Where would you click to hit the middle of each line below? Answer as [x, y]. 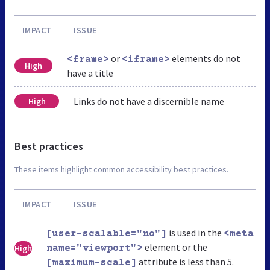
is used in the [195, 232]
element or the [175, 247]
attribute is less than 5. [185, 261]
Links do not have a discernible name [149, 101]
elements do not [205, 58]
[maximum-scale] [92, 262]
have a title [90, 73]
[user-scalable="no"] [107, 234]
